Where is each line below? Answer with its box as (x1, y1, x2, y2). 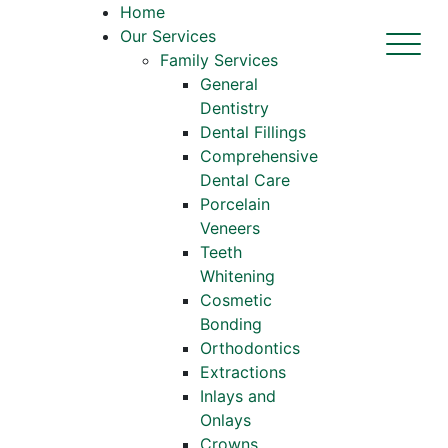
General (199, 74, 258, 94)
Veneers (199, 218, 260, 238)
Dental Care (199, 170, 290, 190)
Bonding (199, 314, 262, 334)
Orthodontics (199, 338, 300, 358)
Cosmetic (199, 290, 272, 310)
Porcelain (199, 194, 270, 214)
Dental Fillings (199, 122, 306, 142)
